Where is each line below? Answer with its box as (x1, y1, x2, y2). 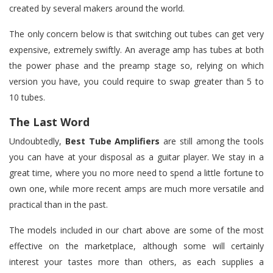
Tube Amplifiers (88, 135, 160, 147)
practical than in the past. (9, 198, 108, 210)
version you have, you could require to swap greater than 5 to (9, 75, 264, 87)
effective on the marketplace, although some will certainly (9, 239, 264, 252)
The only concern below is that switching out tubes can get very (9, 27, 264, 40)
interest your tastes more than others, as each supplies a (9, 255, 264, 268)
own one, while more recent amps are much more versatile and (9, 182, 264, 194)
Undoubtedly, (9, 135, 65, 147)
